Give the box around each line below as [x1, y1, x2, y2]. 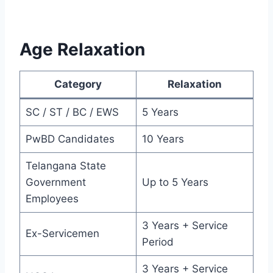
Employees [25, 193, 79, 205]
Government [25, 176, 86, 189]
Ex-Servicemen [25, 227, 99, 240]
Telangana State [25, 160, 106, 172]
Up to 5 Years [141, 176, 208, 189]
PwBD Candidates [25, 133, 115, 146]
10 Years [141, 133, 184, 146]
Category [54, 78, 102, 91]
